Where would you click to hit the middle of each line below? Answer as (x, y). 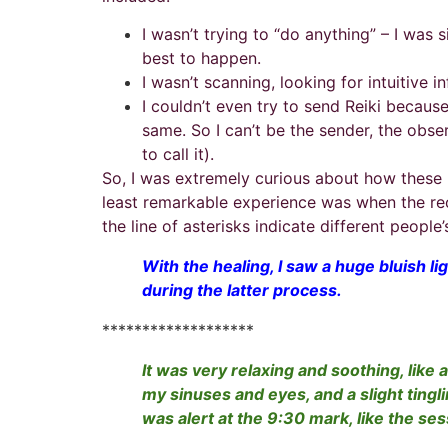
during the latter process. (242, 290)
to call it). (178, 154)
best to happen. (201, 58)
